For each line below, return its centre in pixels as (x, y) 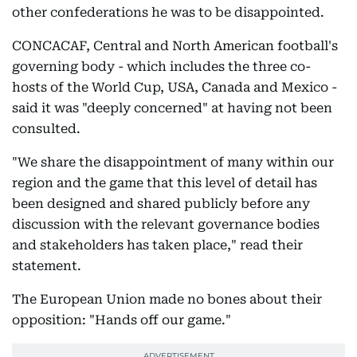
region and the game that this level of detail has (165, 183)
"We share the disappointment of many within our (173, 162)
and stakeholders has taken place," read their (157, 245)
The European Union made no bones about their (167, 299)
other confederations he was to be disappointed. (168, 12)
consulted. (46, 129)
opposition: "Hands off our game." (122, 320)
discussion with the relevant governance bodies (166, 224)
